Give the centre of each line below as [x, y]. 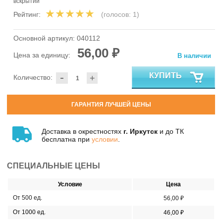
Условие [70, 184]
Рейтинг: [27, 15]
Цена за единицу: [43, 55]
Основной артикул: [45, 38]
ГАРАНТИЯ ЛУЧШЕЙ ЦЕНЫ [111, 105]
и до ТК [171, 131]
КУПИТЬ [166, 75]
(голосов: [117, 15]
